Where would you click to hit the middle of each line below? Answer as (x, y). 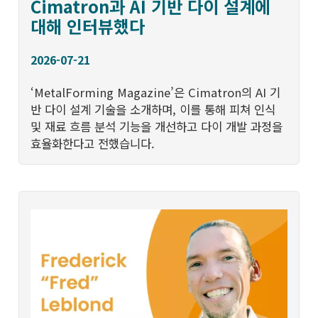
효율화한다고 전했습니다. (93, 144)
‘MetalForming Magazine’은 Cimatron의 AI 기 (156, 93)
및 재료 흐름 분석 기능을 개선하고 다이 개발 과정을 (157, 127)
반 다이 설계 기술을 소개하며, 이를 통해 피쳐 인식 (153, 110)
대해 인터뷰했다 (88, 26)
